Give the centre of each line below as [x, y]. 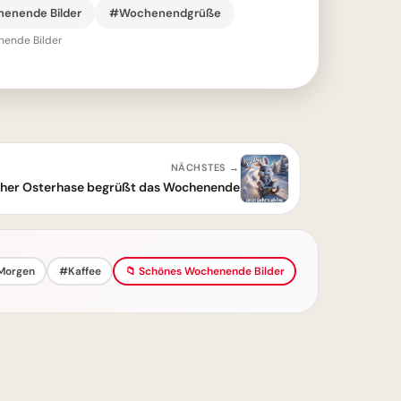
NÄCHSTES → [205, 167]
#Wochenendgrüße [165, 13]
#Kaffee [80, 271]
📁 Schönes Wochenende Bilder [205, 271]
